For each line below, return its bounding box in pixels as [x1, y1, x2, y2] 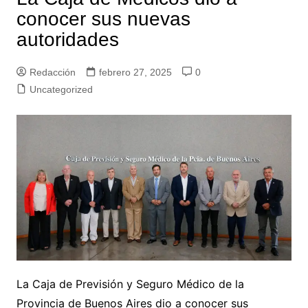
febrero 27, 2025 [98, 67, 172, 78]
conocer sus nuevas [16, 8, 190, 30]
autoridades [16, 29, 119, 50]
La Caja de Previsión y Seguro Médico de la [16, 277, 244, 291]
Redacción [29, 67, 76, 78]
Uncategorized [29, 84, 93, 95]
